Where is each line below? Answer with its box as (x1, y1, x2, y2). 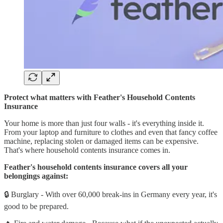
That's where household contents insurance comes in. (4, 146, 170, 155)
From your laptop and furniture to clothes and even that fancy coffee (4, 128, 218, 137)
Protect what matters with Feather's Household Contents (4, 93, 195, 102)
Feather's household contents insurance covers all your (4, 163, 188, 172)
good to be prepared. (4, 202, 69, 211)
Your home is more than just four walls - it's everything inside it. (4, 119, 204, 128)
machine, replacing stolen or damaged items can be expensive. (4, 137, 199, 146)
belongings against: (4, 172, 68, 181)
